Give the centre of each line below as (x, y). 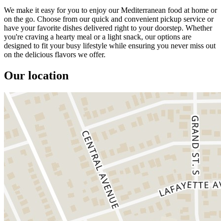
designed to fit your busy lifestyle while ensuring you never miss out (110, 45)
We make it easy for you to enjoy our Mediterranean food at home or (110, 10)
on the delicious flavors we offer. (55, 54)
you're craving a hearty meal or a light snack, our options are (98, 37)
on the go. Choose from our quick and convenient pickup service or (109, 19)
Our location (36, 75)
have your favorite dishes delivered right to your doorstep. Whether (108, 28)
